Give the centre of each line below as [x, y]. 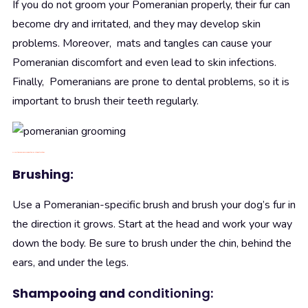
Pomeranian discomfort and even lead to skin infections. [144, 63]
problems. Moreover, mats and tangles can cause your [142, 44]
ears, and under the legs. [70, 263]
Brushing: [43, 175]
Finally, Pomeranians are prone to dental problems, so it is [151, 82]
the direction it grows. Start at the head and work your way [152, 224]
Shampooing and [69, 294]
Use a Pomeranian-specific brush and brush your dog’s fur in [154, 205]
